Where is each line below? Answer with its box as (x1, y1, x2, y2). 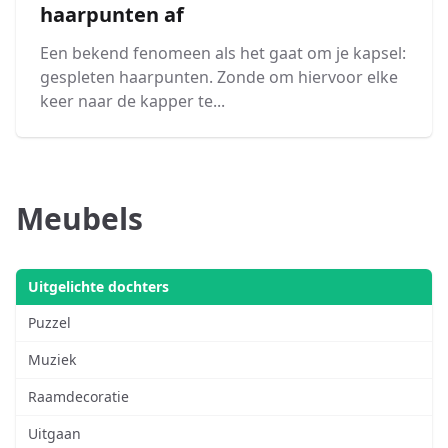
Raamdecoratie (28, 387, 129, 407)
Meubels (16, 198, 143, 240)
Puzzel (28, 313, 71, 333)
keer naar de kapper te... (40, 90, 225, 113)
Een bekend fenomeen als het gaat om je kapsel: (40, 42, 406, 65)
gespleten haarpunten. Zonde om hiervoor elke (40, 66, 398, 89)
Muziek (28, 350, 76, 370)
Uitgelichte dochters (28, 277, 169, 297)
